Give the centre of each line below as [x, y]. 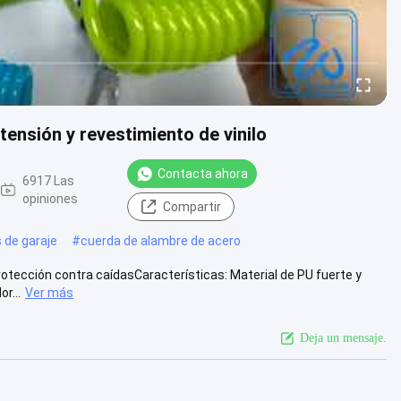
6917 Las [49, 181]
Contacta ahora [203, 173]
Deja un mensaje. [343, 337]
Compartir [192, 206]
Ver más [49, 292]
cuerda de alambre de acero [161, 240]
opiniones [51, 199]
